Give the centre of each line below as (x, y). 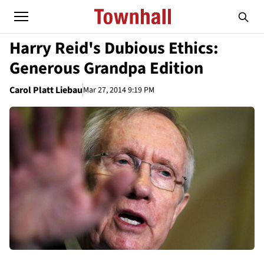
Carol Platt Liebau (46, 90)
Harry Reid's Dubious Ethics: (114, 48)
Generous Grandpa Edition (106, 68)
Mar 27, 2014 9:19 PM (119, 90)
